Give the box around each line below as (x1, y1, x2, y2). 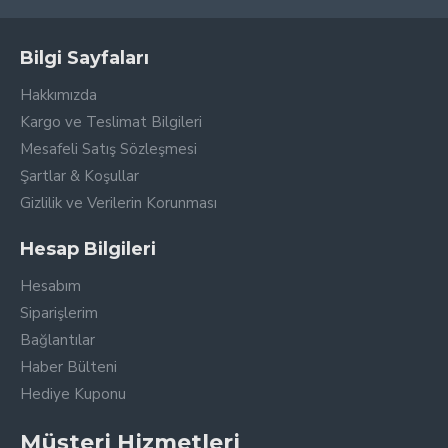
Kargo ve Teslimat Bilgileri (20, 112, 202, 132)
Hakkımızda (20, 85, 97, 105)
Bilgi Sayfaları (20, 47, 149, 69)
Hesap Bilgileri (20, 238, 156, 260)
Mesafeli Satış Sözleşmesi (20, 139, 197, 159)
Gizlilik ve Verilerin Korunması (20, 193, 217, 213)
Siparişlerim (20, 303, 98, 323)
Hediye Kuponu (20, 384, 126, 404)
